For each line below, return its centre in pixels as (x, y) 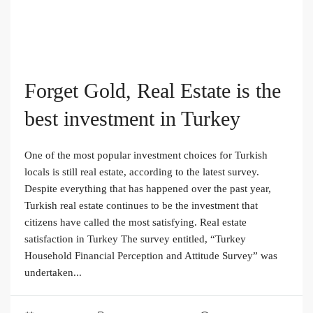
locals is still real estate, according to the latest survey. (142, 172)
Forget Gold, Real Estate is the (153, 90)
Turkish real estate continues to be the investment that (141, 205)
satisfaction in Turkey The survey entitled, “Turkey (135, 239)
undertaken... (53, 272)
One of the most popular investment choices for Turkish (146, 155)
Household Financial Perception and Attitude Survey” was (151, 255)
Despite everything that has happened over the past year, (148, 188)
